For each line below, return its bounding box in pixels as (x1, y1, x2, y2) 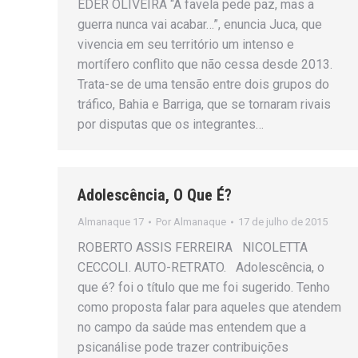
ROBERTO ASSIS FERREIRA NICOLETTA (78, 240, 308, 255)
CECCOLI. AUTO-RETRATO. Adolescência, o (78, 260, 324, 275)
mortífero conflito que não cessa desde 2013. (78, 57, 332, 73)
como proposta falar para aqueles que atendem (78, 300, 341, 315)
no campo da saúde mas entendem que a (78, 320, 306, 335)
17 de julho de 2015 (238, 216, 328, 228)
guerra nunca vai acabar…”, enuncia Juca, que (78, 17, 322, 33)
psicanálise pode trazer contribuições (78, 340, 288, 355)
